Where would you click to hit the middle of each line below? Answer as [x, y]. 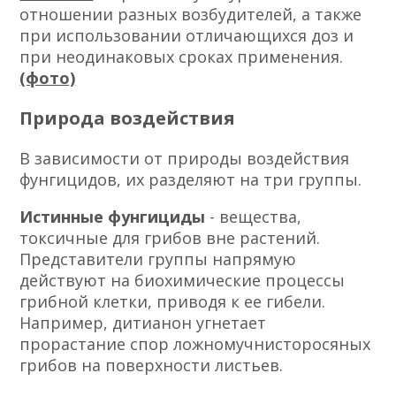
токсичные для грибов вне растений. [170, 237]
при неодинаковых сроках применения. [182, 56]
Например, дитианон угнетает [143, 322]
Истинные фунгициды [115, 216]
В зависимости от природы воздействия [185, 158]
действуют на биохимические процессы [183, 280]
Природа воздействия [128, 118]
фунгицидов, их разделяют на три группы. [191, 179]
